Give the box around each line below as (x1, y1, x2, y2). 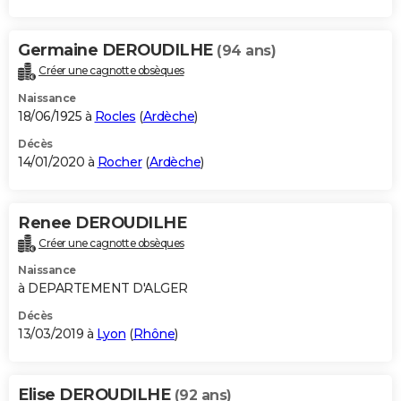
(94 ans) (217, 41, 276, 59)
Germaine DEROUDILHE (18, 39, 217, 60)
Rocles (94, 107, 136, 124)
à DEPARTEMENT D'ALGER (18, 280, 188, 297)
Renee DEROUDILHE (18, 212, 186, 233)
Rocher (97, 153, 142, 170)
